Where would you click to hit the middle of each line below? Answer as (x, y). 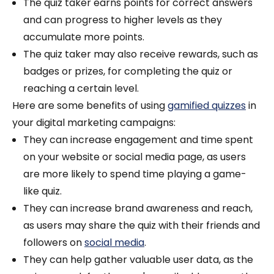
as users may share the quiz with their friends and (142, 225)
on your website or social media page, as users (135, 157)
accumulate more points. (84, 37)
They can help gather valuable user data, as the (138, 259)
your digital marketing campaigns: (94, 122)
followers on (54, 242)
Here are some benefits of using (90, 105)
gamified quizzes (207, 105)
